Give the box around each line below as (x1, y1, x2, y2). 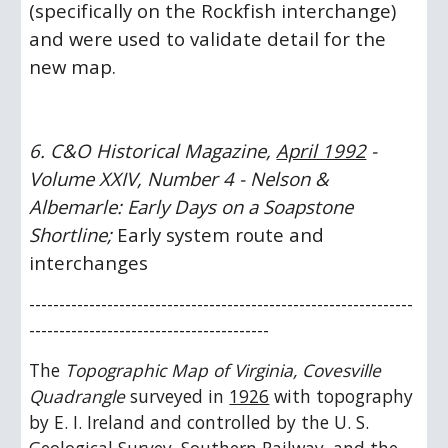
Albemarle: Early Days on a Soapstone (29, 194, 354, 219)
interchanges (29, 250, 149, 275)
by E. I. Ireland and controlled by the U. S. (29, 410, 370, 434)
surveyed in (125, 384, 230, 408)
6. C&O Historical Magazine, (29, 138, 277, 163)
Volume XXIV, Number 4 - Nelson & (29, 166, 330, 191)
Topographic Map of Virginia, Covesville (65, 358, 382, 382)
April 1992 (276, 138, 367, 163)
